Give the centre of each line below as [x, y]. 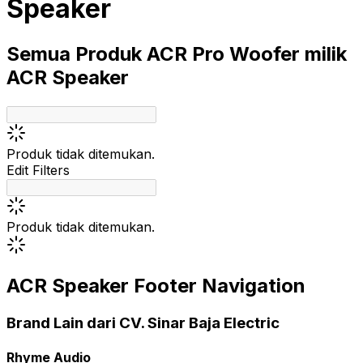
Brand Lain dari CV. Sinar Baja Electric [143, 322]
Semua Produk [74, 53]
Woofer [265, 53]
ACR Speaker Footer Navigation [156, 285]
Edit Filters [38, 170]
